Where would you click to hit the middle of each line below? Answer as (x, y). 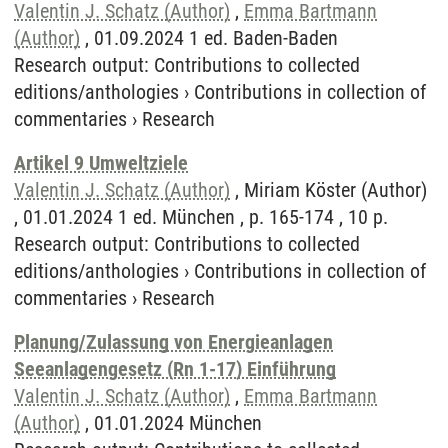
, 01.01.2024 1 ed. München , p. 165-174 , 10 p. (201, 217)
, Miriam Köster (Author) (328, 190)
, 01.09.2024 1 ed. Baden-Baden (209, 38)
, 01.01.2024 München (171, 423)
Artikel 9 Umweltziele (101, 163)
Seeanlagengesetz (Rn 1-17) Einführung (175, 369)
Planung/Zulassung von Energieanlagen (173, 342)
